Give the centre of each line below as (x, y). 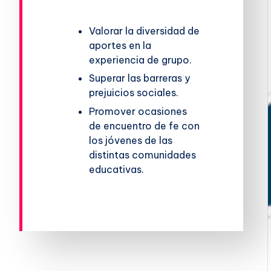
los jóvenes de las (131, 140)
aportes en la (120, 45)
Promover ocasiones (138, 111)
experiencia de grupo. (141, 60)
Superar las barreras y (140, 78)
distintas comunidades (143, 155)
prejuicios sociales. (134, 93)
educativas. (117, 169)
